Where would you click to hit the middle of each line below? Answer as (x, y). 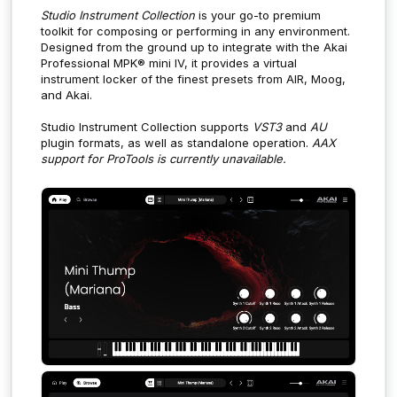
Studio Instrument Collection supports (147, 126)
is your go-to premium (258, 15)
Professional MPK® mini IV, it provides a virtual (169, 62)
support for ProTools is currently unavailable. (163, 158)
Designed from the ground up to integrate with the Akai (194, 47)
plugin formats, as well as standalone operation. (176, 142)
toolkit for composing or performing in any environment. (195, 31)
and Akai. (68, 94)
